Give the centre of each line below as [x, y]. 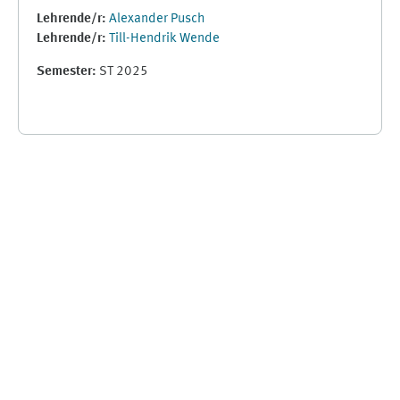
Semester [64, 72]
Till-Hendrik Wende [164, 39]
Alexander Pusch [157, 19]
